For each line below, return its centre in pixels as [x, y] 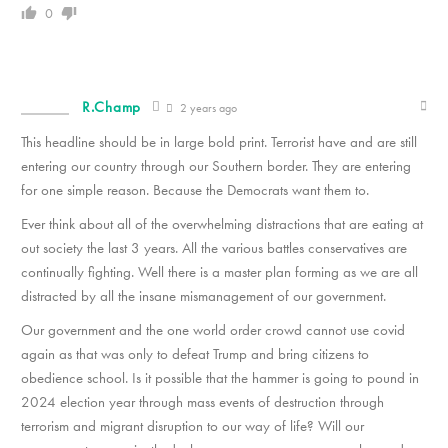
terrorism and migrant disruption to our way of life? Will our [192, 425]
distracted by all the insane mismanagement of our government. [203, 295]
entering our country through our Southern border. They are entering [216, 165]
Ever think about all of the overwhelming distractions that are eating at [222, 223]
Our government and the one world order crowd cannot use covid [213, 329]
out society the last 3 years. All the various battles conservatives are [214, 247]
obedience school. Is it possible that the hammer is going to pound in [220, 377]
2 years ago [206, 107]
